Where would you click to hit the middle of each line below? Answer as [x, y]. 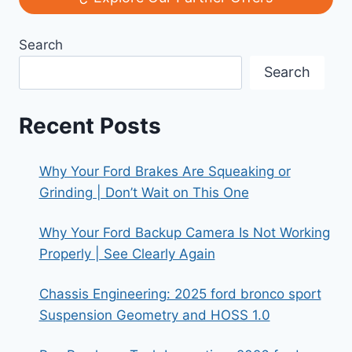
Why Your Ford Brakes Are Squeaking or [165, 172]
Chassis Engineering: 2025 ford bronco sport [180, 294]
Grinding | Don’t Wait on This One [144, 193]
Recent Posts [90, 126]
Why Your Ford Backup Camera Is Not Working [184, 233]
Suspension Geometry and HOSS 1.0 [154, 315]
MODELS [129, 12]
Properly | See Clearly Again [127, 254]
